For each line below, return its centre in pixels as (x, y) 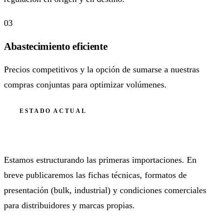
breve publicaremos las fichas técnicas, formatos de (95, 175)
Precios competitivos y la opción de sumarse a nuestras (102, 69)
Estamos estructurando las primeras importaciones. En (100, 160)
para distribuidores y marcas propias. (69, 205)
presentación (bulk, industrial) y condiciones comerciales (105, 190)
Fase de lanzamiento (60, 134)
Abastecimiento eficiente (56, 46)
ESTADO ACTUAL (53, 111)
